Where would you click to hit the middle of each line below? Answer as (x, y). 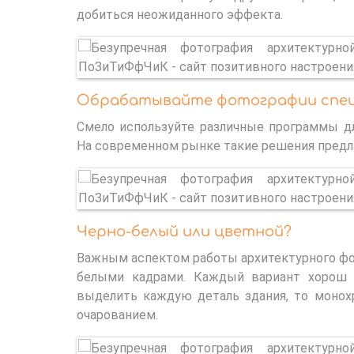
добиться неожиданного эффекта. (180, 14)
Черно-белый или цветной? (184, 231)
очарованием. (117, 314)
